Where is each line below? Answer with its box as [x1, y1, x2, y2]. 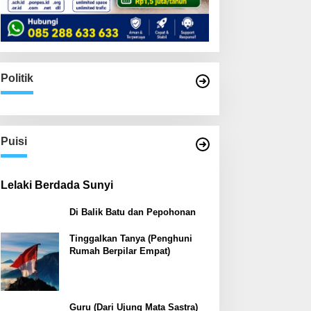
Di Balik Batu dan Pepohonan [69, 207, 196, 218]
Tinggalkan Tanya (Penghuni [69, 233, 192, 244]
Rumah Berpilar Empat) [69, 246, 170, 257]
